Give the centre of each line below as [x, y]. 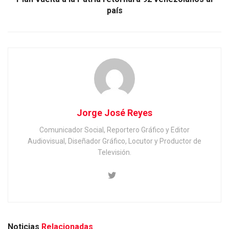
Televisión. [114, 153]
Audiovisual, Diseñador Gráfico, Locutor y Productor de [114, 141]
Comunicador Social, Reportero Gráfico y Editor [114, 130]
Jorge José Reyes [114, 113]
